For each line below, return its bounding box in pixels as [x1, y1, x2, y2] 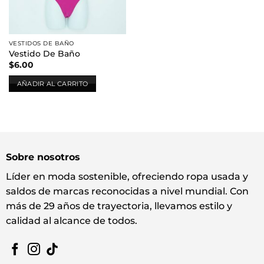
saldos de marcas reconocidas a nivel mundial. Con [5, 186, 249, 197]
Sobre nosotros [5, 151, 80, 163]
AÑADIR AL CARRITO [16, 79, 88, 88]
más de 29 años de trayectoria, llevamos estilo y [5, 200, 232, 212]
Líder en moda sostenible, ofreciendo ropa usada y [5, 171, 248, 183]
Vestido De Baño [8, 49, 80, 59]
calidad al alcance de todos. [5, 215, 137, 227]
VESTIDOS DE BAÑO [8, 39, 74, 48]
